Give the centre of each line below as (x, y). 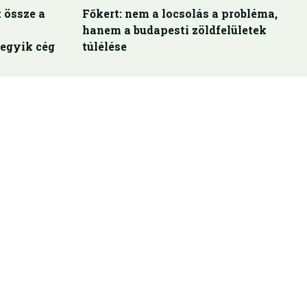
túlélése (105, 46)
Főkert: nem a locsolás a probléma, (180, 13)
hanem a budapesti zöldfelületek (174, 29)
